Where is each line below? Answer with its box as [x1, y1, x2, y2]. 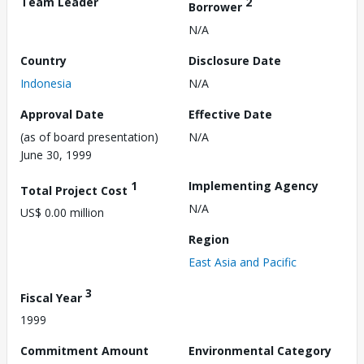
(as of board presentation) [20, 128, 158, 145]
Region [188, 231, 229, 247]
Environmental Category [188, 343, 331, 359]
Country [20, 52, 67, 68]
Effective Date [188, 106, 272, 122]
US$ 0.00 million [20, 205, 104, 221]
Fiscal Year [20, 289, 85, 305]
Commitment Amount [20, 343, 149, 359]
